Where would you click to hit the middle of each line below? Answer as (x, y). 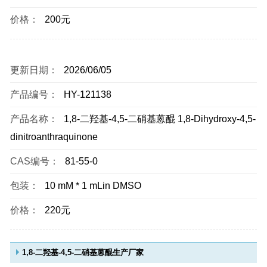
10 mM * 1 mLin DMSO (93, 186)
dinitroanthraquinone (54, 137)
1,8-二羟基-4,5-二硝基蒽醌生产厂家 (83, 252)
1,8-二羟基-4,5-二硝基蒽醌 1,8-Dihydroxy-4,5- (160, 119)
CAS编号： (35, 161)
